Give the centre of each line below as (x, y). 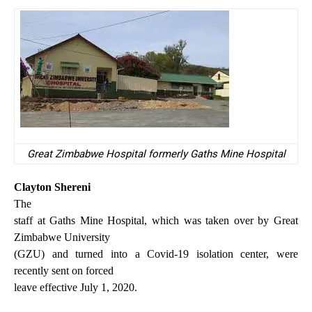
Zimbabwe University (62, 237)
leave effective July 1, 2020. (76, 287)
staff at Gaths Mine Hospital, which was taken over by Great (156, 220)
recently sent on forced (64, 270)
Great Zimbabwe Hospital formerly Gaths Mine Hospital (156, 154)
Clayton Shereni (52, 187)
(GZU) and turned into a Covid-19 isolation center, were (156, 253)
